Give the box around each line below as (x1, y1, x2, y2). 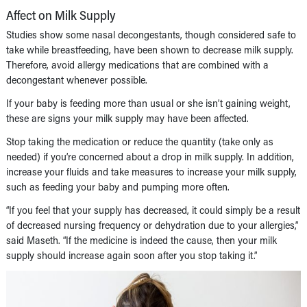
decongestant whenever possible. (6, 72, 147, 86)
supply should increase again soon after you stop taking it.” (6, 247, 257, 262)
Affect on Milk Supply (6, 6, 116, 23)
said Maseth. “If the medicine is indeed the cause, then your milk (6, 232, 277, 247)
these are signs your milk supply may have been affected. (6, 110, 249, 125)
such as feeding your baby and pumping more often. (6, 179, 230, 193)
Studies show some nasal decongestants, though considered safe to (6, 27, 296, 41)
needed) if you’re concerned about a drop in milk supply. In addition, (6, 149, 294, 163)
